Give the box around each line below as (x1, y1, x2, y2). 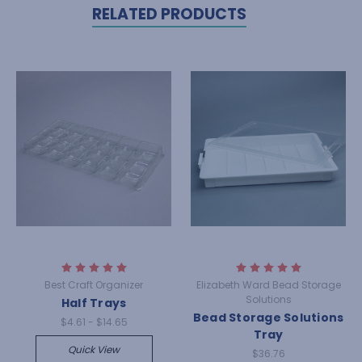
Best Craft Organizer (44, 277, 143, 292)
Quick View (68, 342, 120, 356)
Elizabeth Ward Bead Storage (196, 277, 341, 292)
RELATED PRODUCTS (91, 2, 246, 25)
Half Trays (61, 294, 127, 311)
